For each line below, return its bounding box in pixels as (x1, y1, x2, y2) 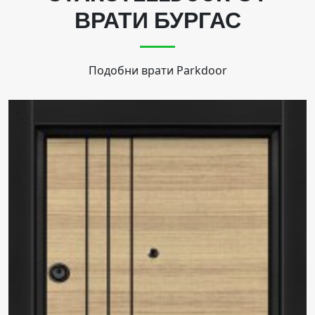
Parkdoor (176, 63, 227, 79)
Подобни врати (88, 63, 176, 79)
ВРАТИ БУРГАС (74, 7, 241, 34)
